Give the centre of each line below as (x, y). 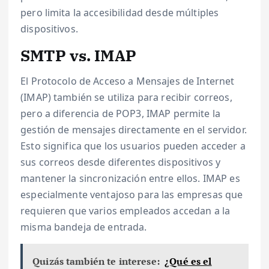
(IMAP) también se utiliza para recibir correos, (126, 97)
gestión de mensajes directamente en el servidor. (134, 129)
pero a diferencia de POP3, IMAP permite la (120, 113)
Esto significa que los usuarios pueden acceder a (133, 146)
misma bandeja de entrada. (84, 227)
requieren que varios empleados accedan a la (125, 210)
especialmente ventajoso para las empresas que (132, 194)
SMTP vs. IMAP (78, 56)
